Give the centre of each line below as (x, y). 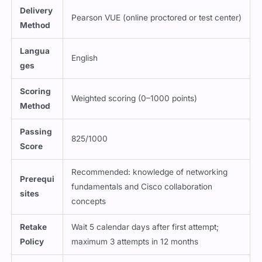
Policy (32, 248)
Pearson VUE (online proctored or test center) (157, 24)
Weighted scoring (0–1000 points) (135, 104)
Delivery (37, 17)
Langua (35, 57)
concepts (89, 207)
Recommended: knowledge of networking (150, 178)
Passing (36, 138)
